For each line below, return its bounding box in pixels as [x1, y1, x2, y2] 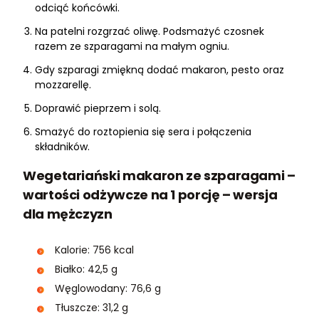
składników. [35, 140, 90, 155]
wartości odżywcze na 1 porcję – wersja [23, 186, 278, 204]
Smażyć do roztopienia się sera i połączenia [35, 125, 251, 140]
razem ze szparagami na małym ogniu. [35, 39, 229, 54]
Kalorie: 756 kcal [55, 243, 134, 258]
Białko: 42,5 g [55, 262, 117, 277]
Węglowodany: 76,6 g [55, 281, 161, 296]
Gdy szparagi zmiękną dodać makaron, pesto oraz [35, 63, 284, 78]
